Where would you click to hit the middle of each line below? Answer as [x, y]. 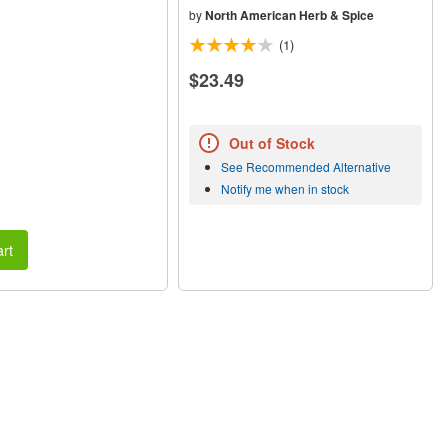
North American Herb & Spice [290, 14]
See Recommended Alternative [306, 167]
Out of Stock [272, 143]
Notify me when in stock [285, 189]
